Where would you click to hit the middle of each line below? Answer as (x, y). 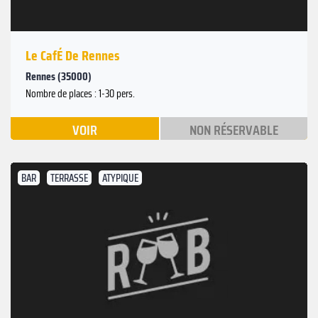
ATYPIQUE (120, 178)
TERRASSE (69, 178)
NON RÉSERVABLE (234, 130)
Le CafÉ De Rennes (72, 55)
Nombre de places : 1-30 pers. (80, 93)
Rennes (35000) (59, 76)
